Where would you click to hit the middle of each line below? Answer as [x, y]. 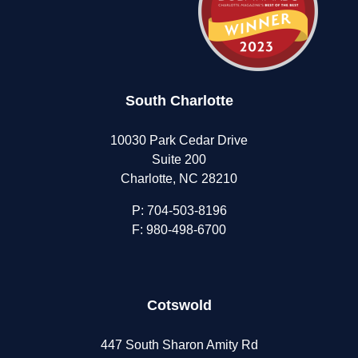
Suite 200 [179, 160]
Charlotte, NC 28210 [179, 179]
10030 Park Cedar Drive [179, 141]
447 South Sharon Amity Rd [179, 344]
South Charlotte [179, 101]
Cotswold [179, 305]
